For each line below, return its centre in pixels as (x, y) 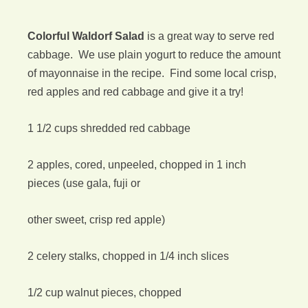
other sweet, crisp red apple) (96, 220)
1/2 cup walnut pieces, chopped (104, 293)
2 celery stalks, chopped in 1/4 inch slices (128, 256)
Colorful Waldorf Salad (86, 36)
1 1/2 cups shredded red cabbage (109, 128)
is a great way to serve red (209, 36)
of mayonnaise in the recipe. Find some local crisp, (152, 73)
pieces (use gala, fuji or (84, 183)
